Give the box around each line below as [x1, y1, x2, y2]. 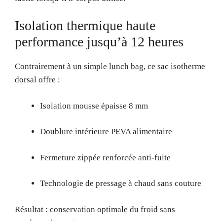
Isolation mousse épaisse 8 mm [40, 101, 148, 110]
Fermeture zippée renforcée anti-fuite [40, 152, 171, 162]
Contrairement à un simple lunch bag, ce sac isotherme [15, 62, 205, 71]
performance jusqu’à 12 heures [15, 34, 184, 49]
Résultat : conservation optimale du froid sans [15, 204, 175, 214]
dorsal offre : [15, 75, 60, 84]
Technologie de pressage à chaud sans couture [40, 179, 201, 188]
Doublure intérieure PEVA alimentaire [40, 127, 172, 136]
